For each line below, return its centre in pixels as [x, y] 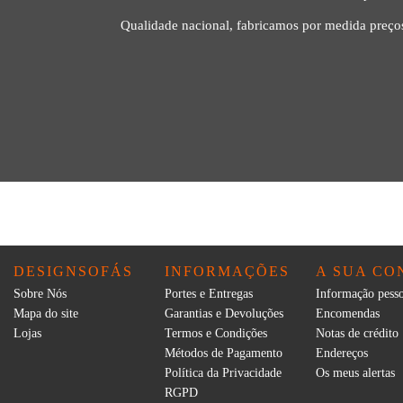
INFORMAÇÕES [227, 272]
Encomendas [348, 314]
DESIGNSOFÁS [73, 272]
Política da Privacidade [223, 373]
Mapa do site [46, 314]
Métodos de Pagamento [224, 354]
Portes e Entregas [209, 294]
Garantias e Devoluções [224, 314]
